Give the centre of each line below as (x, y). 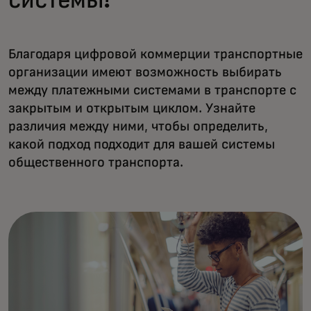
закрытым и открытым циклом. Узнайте (132, 108)
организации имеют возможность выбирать (145, 72)
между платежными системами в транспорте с (152, 90)
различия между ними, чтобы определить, (138, 126)
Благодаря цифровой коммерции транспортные (155, 54)
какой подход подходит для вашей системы (142, 144)
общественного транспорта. (96, 162)
